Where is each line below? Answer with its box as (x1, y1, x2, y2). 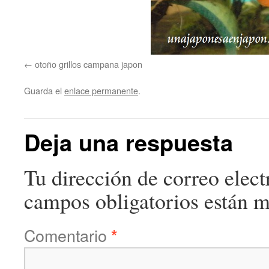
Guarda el (24, 84, 64, 97)
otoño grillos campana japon (35, 58, 142, 70)
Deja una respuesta (24, 125, 233, 159)
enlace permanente (64, 84, 138, 97)
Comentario (24, 223, 111, 247)
